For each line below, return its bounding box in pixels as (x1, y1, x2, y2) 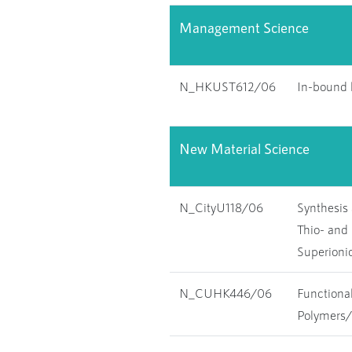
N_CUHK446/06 (179, 285, 272, 300)
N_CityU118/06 (179, 200, 263, 214)
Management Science (179, 19, 309, 36)
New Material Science (179, 140, 310, 157)
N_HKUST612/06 (179, 79, 276, 93)
